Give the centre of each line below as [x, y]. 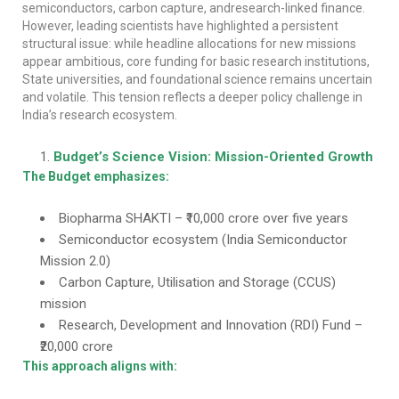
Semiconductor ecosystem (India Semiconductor [203, 240]
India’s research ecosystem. [100, 115]
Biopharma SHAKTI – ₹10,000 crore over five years [204, 218]
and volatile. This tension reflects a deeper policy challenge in [192, 97]
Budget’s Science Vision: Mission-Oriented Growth [213, 157]
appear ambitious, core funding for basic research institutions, [196, 61]
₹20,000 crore [77, 346]
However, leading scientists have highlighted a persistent [180, 26]
